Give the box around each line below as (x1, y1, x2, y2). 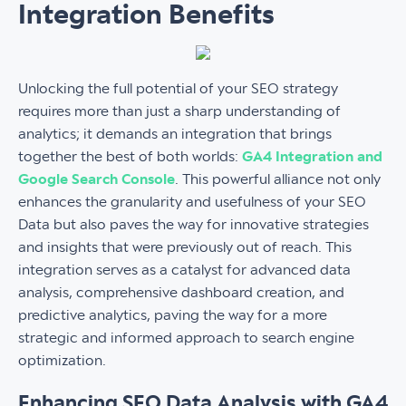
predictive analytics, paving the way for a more (18, 307, 327, 324)
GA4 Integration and (242, 149, 382, 165)
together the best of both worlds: (18, 149, 242, 165)
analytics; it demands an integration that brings (18, 126, 332, 142)
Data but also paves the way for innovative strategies (18, 217, 369, 233)
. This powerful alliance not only (175, 171, 381, 188)
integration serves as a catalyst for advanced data (18, 262, 351, 278)
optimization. (18, 353, 106, 369)
